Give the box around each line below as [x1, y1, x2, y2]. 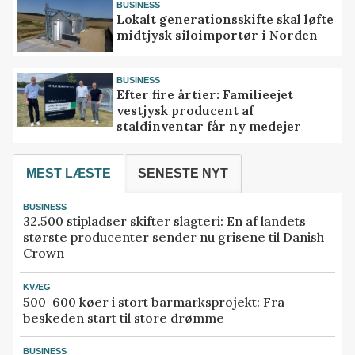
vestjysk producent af [116, 102, 254, 119]
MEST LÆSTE [26, 166, 111, 181]
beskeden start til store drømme [23, 309, 224, 326]
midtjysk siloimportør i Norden [116, 27, 319, 44]
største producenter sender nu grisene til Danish [23, 229, 324, 246]
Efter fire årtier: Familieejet [116, 86, 294, 103]
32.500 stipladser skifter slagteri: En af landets [23, 213, 306, 230]
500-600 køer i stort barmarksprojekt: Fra [23, 293, 284, 310]
